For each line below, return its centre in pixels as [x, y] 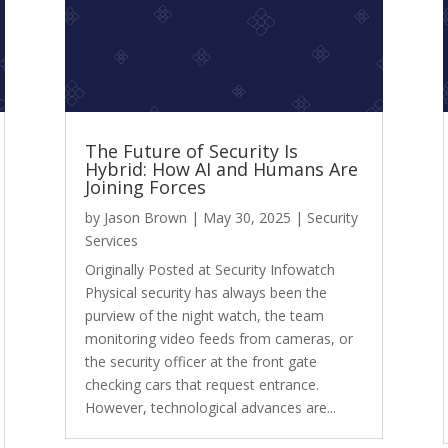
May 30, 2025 [246, 218]
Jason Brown [145, 218]
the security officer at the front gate [200, 362]
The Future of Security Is [191, 151]
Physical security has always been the [205, 293]
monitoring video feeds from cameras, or [218, 339]
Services [111, 241]
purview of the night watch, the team [204, 316]
